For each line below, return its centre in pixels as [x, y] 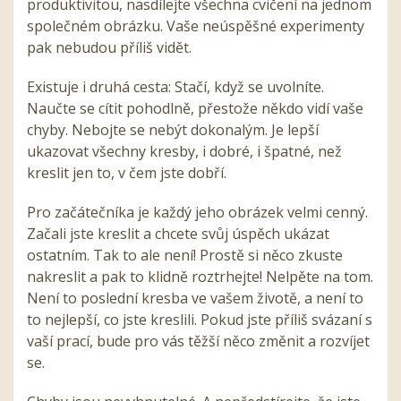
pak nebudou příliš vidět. [111, 48]
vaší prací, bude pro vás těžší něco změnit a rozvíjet [198, 341]
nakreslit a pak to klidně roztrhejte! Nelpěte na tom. [200, 277]
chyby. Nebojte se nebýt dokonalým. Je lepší [173, 130]
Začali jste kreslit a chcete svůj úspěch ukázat [178, 234]
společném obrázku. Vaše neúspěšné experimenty [196, 26]
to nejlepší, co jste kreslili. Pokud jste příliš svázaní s [200, 320]
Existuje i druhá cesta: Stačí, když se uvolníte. [175, 87]
